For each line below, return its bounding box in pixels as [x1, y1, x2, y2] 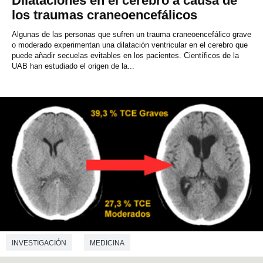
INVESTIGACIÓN [12, 238, 66, 247]
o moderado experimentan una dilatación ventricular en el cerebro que [12, 41, 248, 50]
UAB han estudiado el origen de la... [12, 62, 134, 71]
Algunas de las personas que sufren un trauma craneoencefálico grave [12, 30, 251, 39]
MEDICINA [90, 238, 124, 247]
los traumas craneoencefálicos [12, 8, 197, 23]
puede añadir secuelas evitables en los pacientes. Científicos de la [12, 51, 239, 60]
